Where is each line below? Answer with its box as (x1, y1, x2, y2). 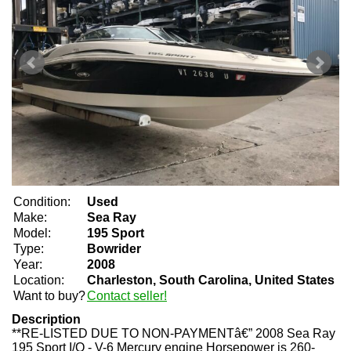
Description (12, 313, 81, 326)
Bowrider (87, 242, 141, 255)
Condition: (13, 195, 71, 208)
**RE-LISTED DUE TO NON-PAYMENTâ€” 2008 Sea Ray (12, 327, 335, 340)
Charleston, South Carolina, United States (87, 273, 335, 287)
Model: (13, 226, 51, 240)
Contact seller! (87, 289, 167, 302)
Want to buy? (13, 289, 85, 302)
